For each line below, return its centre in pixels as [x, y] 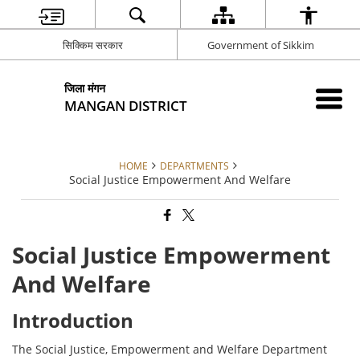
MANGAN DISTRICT [126, 105]
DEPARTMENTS [194, 166]
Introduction [73, 321]
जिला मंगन [85, 88]
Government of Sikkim [261, 45]
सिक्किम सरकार [92, 45]
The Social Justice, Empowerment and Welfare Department [170, 350]
